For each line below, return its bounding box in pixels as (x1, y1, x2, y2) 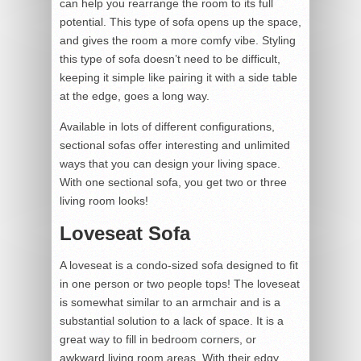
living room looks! (60, 193, 148, 207)
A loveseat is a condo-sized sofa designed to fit (60, 258, 298, 272)
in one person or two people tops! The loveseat (60, 276, 300, 290)
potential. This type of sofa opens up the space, (60, 15, 301, 28)
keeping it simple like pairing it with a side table (60, 70, 297, 84)
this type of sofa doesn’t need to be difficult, (60, 52, 280, 65)
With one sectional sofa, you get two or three (60, 175, 287, 189)
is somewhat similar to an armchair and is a (60, 295, 280, 309)
